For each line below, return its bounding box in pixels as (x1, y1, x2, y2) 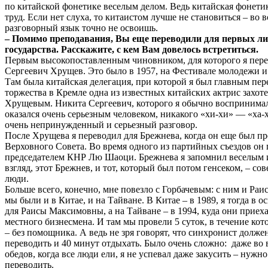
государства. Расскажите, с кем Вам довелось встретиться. (5, 44, 258, 54)
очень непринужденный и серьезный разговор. (5, 119, 197, 130)
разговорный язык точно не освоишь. (5, 22, 158, 33)
